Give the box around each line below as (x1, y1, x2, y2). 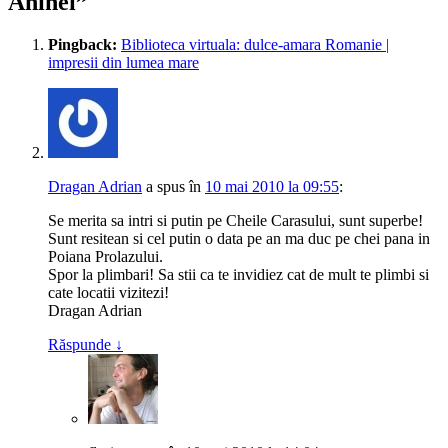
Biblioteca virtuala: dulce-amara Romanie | (121, 38, 389, 56)
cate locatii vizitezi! (48, 286, 169, 304)
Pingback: (48, 38, 117, 56)
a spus (146, 180, 185, 198)
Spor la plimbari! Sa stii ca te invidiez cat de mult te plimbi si (48, 268, 429, 286)
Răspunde (48, 338, 115, 356)
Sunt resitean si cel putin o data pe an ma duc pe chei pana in (48, 232, 430, 250)
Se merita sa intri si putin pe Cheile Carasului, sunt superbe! (48, 214, 423, 232)
